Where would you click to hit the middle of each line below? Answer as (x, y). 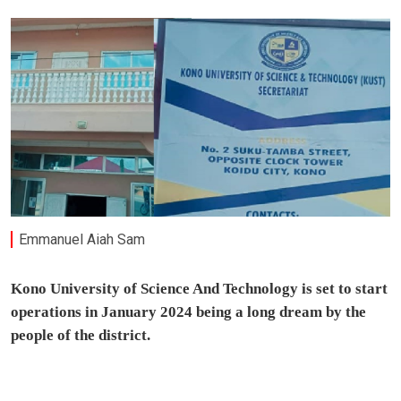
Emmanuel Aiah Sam (82, 239)
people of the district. (81, 336)
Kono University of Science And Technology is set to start (199, 289)
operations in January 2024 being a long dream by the (188, 312)
